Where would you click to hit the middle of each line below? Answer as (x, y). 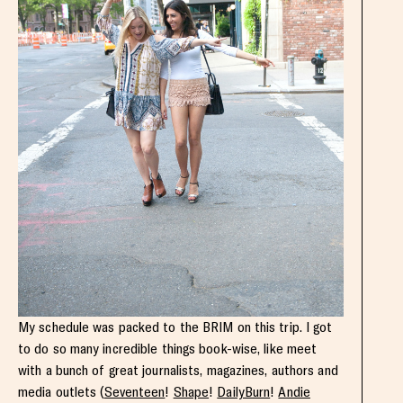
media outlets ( (61, 392)
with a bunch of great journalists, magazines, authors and (178, 371)
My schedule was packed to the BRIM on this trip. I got (175, 327)
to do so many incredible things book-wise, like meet (168, 349)
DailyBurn (244, 392)
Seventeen (134, 392)
